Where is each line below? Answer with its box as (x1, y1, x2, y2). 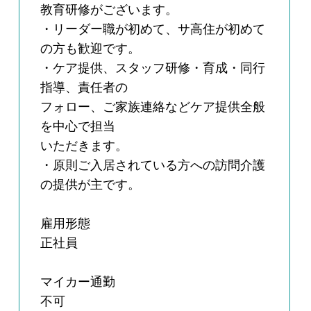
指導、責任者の (40, 81, 128, 95)
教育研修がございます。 (40, 3, 178, 17)
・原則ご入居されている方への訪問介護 (40, 158, 266, 173)
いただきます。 (40, 139, 128, 153)
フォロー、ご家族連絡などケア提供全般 (40, 100, 266, 115)
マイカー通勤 (40, 275, 116, 289)
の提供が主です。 (40, 178, 141, 192)
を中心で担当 (40, 119, 116, 134)
